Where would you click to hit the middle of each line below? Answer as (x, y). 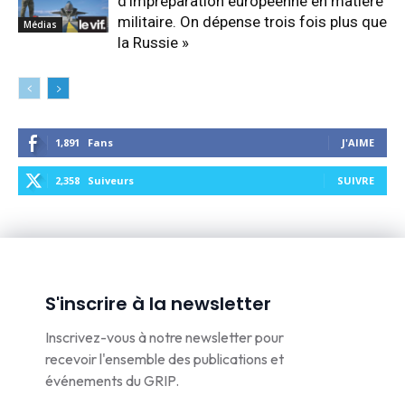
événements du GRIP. (112, 381)
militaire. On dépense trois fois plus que (252, 22)
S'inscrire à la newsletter (158, 304)
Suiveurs (111, 181)
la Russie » (153, 43)
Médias (40, 25)
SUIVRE (356, 181)
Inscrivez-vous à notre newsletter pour (165, 338)
